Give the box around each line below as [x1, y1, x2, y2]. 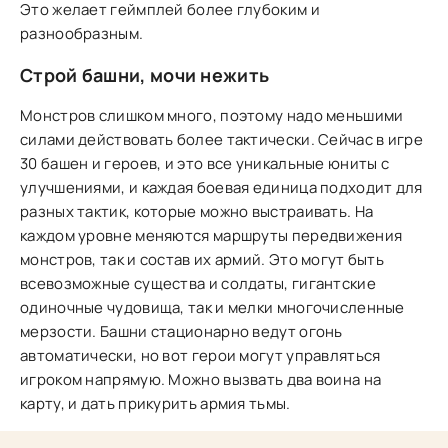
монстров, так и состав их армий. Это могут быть [20, 249, 385, 270]
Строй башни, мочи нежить [20, 63, 270, 87]
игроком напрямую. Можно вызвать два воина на [20, 369, 382, 390]
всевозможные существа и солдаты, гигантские [20, 273, 376, 294]
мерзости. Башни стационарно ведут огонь [20, 321, 343, 342]
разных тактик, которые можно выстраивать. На [20, 201, 374, 222]
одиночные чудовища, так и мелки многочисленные [20, 297, 405, 318]
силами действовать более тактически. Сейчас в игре [20, 129, 423, 150]
